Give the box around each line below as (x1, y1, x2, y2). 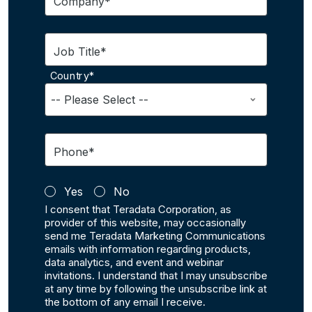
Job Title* (54, 45, 107, 59)
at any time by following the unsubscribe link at (45, 282, 267, 296)
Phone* (54, 145, 95, 159)
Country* (50, 70, 95, 83)
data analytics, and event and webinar (45, 256, 224, 270)
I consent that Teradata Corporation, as (45, 203, 231, 217)
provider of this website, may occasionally (45, 216, 246, 230)
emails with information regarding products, (45, 242, 251, 256)
